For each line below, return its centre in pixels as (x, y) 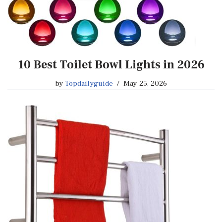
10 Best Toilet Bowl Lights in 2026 (111, 65)
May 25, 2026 (145, 83)
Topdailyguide (89, 83)
